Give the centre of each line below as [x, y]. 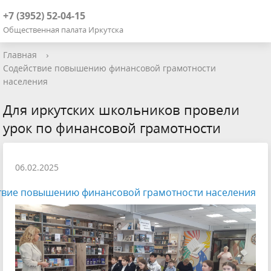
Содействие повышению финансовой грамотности [109, 68]
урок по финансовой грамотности [112, 128]
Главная [20, 55]
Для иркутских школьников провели [121, 110]
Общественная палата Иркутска [63, 30]
